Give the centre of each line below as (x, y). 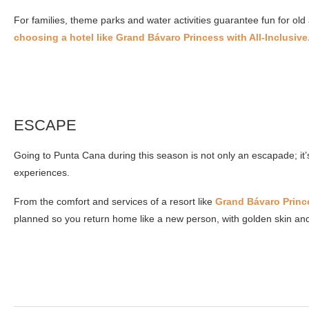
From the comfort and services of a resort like (114, 202)
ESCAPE (45, 126)
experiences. (42, 173)
